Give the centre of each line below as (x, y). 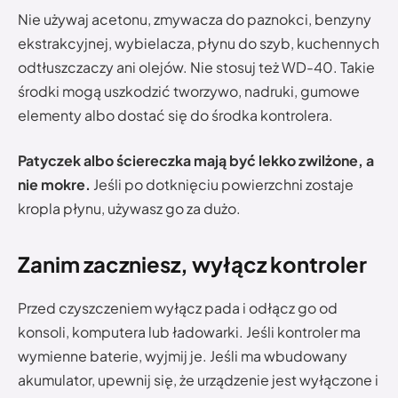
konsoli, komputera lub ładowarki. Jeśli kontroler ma (189, 332)
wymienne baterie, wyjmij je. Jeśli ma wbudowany (183, 356)
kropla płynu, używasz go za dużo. (129, 209)
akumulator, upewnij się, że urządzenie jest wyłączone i (198, 380)
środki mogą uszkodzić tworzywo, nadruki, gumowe (189, 91)
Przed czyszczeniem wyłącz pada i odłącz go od (178, 308)
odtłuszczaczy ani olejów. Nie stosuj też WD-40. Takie (196, 67)
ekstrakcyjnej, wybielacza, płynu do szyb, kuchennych (199, 43)
